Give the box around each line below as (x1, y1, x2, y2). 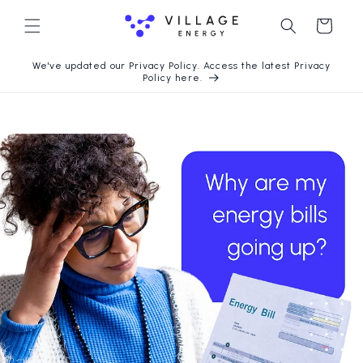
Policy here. (142, 72, 203, 83)
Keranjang (295, 18, 352, 32)
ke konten (19, 18, 79, 33)
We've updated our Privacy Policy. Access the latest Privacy (32, 60, 331, 71)
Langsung (19, 3, 79, 19)
